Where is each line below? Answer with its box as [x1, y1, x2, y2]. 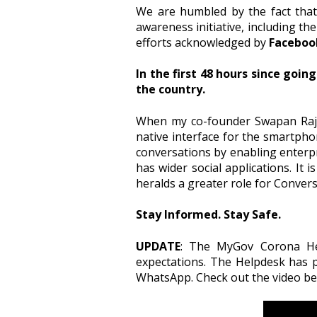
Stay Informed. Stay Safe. [136, 207, 281, 223]
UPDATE [136, 238, 180, 254]
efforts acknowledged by [136, 35, 266, 51]
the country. [136, 81, 208, 98]
